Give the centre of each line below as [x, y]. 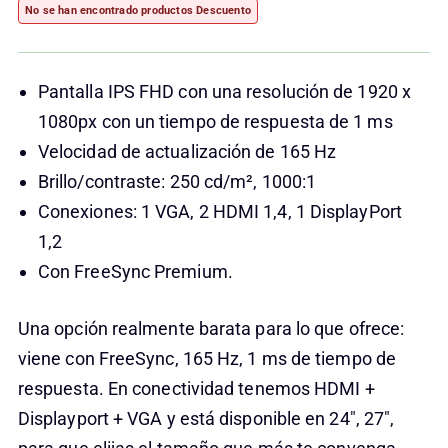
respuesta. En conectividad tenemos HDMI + [196, 388]
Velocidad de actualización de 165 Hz [187, 151]
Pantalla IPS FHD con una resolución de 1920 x [224, 91]
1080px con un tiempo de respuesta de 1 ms [215, 121]
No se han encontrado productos [108, 10]
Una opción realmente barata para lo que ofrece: [211, 328]
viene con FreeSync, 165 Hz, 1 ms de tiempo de [206, 358]
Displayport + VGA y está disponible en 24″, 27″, [206, 418]
